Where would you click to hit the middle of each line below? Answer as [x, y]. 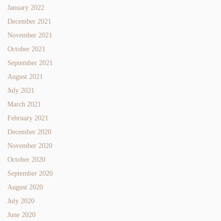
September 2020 [30, 173]
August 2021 [25, 76]
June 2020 [21, 215]
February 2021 [28, 118]
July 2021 [21, 90]
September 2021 [30, 63]
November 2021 [30, 35]
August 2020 [25, 187]
